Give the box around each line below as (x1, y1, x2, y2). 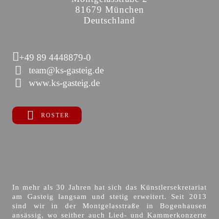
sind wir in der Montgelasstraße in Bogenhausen (12, 202, 207, 210)
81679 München (75, 4, 144, 15)
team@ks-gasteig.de (29, 65, 104, 76)
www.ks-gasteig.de (29, 78, 100, 88)
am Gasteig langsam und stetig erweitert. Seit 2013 (12, 193, 207, 201)
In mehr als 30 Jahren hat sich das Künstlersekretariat (12, 183, 207, 192)
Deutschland (84, 15, 135, 26)
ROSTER (41, 112, 69, 119)
